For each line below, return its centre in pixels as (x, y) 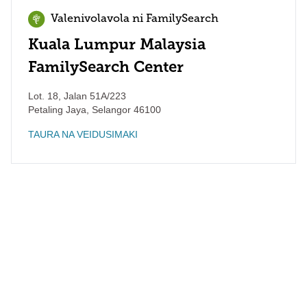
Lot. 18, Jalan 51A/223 (77, 96)
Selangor (110, 110)
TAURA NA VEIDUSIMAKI (83, 134)
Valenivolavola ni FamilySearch (135, 19)
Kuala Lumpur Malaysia (117, 44)
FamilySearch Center (106, 67)
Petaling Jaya (57, 110)
